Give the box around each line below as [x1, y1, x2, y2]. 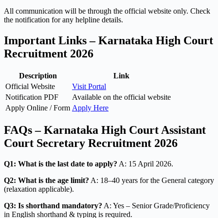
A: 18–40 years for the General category [89, 176, 214, 185]
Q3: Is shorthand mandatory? [4, 201, 102, 210]
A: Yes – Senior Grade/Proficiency [102, 201, 210, 210]
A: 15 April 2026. [117, 160, 173, 168]
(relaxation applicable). [4, 185, 74, 194]
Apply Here [72, 104, 109, 112]
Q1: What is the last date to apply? [4, 160, 117, 168]
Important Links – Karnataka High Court [4, 34, 213, 47]
